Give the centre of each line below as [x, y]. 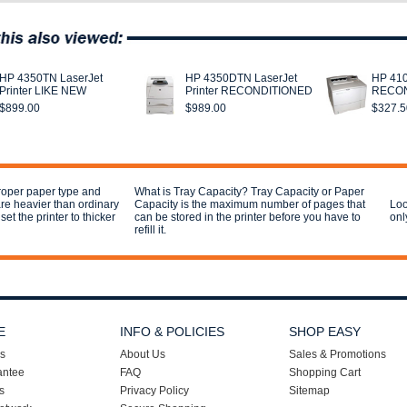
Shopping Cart [325, 372]
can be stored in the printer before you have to [248, 217]
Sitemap [309, 391]
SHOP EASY [325, 332]
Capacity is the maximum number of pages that [250, 204]
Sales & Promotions [338, 354]
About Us [143, 354]
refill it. [150, 230]
